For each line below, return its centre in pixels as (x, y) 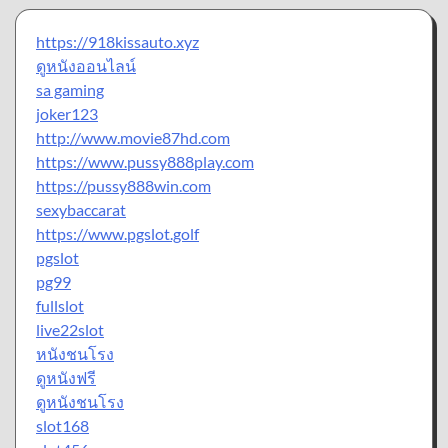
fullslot (60, 305)
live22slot (70, 329)
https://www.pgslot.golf (117, 233)
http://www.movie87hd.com (133, 137)
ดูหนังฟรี (66, 377)
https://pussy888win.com (123, 185)
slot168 (62, 425)
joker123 (67, 113)
